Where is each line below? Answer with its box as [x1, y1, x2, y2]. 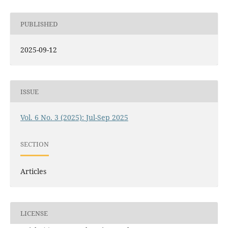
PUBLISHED [20, 19, 58, 28]
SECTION [20, 139, 49, 149]
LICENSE [20, 208, 48, 218]
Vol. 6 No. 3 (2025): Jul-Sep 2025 [20, 112, 128, 123]
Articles [20, 166, 46, 177]
